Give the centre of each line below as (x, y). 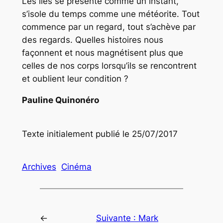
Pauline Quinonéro (60, 100)
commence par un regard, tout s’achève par (109, 27)
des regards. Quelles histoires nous (92, 40)
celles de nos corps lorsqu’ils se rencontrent (109, 65)
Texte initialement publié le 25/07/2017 (100, 134)
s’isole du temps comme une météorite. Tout (111, 14)
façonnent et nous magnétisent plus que (102, 53)
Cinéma (76, 167)
